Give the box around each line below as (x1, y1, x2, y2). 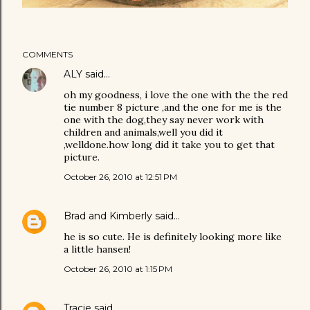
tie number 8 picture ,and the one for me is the (64, 101, 282, 114)
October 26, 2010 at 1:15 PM (64, 264, 172, 275)
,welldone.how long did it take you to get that (64, 138, 275, 152)
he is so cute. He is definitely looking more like (64, 230, 282, 244)
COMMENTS (22, 49, 73, 60)
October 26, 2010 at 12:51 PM (64, 172, 177, 183)
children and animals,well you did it (64, 126, 223, 139)
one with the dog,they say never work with (64, 113, 264, 127)
